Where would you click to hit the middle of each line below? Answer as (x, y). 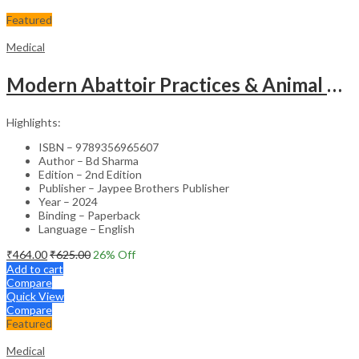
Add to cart (35, 268)
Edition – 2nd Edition (90, 174)
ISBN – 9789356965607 (99, 147)
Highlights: (34, 122)
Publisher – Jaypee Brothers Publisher (134, 188)
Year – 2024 (68, 201)
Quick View (35, 296)
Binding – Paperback (89, 215)
